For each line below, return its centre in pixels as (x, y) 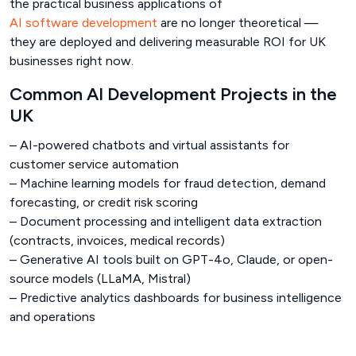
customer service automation (94, 164)
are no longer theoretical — (238, 22)
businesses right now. (72, 60)
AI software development (83, 22)
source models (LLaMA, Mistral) (100, 278)
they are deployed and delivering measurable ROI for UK (168, 41)
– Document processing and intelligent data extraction (166, 221)
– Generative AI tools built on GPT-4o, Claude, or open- (171, 259)
